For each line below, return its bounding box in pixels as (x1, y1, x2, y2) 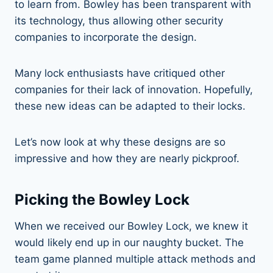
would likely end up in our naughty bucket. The (15, 236, 244, 249)
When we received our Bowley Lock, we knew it (15, 219, 248, 232)
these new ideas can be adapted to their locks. (15, 99, 246, 112)
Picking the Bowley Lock (15, 190, 190, 208)
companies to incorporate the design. (15, 30, 200, 43)
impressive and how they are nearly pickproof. (15, 152, 243, 165)
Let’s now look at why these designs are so (15, 135, 225, 148)
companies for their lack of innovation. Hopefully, (15, 83, 253, 96)
